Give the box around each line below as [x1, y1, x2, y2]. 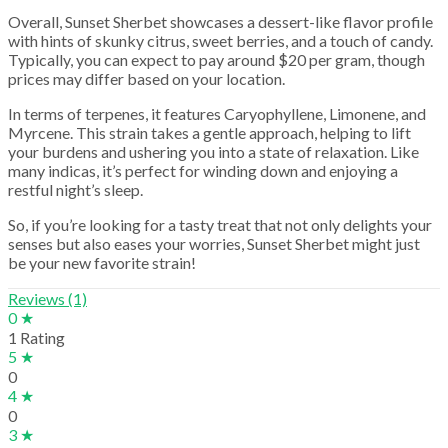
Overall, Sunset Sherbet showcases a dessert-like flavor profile [8, 11, 433, 31]
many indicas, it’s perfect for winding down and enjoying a [8, 160, 398, 180]
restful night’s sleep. [8, 179, 143, 199]
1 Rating [8, 327, 65, 347]
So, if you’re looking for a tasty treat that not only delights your [8, 214, 432, 234]
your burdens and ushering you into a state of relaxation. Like [8, 141, 419, 161]
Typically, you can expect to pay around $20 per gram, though [8, 49, 425, 69]
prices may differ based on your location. [8, 68, 285, 88]
